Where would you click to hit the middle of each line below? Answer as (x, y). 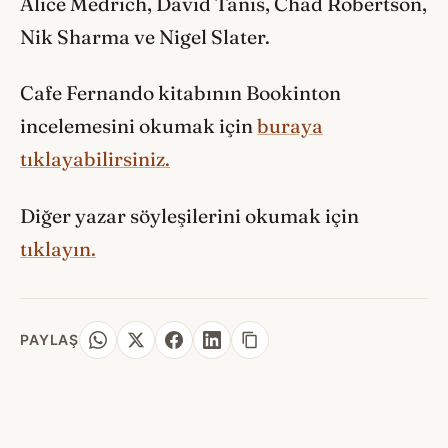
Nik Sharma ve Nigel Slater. (145, 36)
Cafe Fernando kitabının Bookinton (180, 93)
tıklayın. (58, 249)
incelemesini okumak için (138, 126)
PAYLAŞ (50, 340)
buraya (290, 126)
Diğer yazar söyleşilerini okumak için (189, 216)
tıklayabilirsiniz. (95, 159)
